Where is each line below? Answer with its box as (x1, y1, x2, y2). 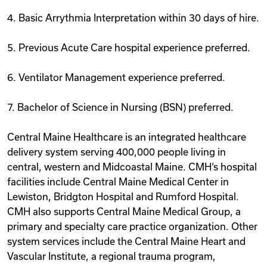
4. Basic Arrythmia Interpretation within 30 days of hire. (7, 13, 259, 23)
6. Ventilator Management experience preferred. (7, 72, 225, 83)
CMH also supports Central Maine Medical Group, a (7, 206, 241, 217)
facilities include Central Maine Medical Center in (7, 176, 229, 187)
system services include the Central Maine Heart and (7, 236, 246, 247)
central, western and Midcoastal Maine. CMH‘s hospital (7, 162, 257, 172)
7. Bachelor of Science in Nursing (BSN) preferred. (7, 102, 234, 113)
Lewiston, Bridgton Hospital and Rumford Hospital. (7, 191, 239, 202)
